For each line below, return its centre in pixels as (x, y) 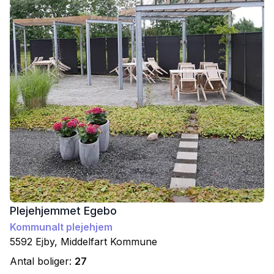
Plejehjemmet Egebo (63, 211)
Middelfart (84, 242)
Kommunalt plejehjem (61, 227)
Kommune (132, 242)
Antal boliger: (42, 261)
